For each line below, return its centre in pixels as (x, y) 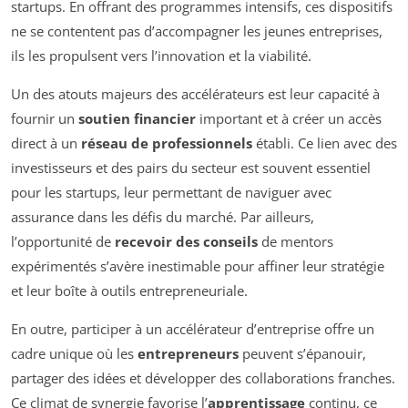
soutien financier (137, 119)
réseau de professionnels (167, 143)
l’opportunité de (63, 242)
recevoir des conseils (186, 242)
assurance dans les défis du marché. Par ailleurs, (163, 217)
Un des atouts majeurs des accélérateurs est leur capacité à (195, 94)
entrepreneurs (188, 354)
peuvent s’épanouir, (302, 354)
